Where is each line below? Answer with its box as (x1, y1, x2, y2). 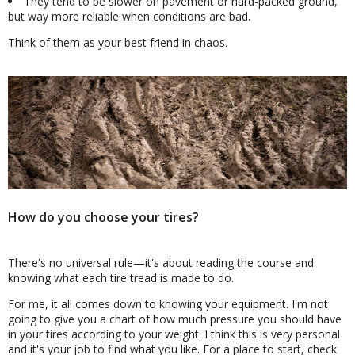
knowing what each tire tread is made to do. (8, 269, 234, 285)
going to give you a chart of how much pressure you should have (8, 311, 342, 326)
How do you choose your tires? (8, 208, 199, 226)
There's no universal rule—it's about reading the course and (8, 254, 314, 270)
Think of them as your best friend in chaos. (8, 35, 227, 51)
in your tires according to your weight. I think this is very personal (8, 326, 340, 342)
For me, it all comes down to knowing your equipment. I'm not (8, 296, 328, 311)
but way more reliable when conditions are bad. (8, 9, 250, 25)
